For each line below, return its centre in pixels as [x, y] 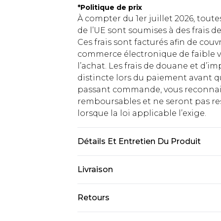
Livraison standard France [129, 193]
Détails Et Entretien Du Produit [139, 141]
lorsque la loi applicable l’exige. [142, 113]
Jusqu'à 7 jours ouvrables [128, 205]
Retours [93, 198]
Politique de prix [111, 7]
